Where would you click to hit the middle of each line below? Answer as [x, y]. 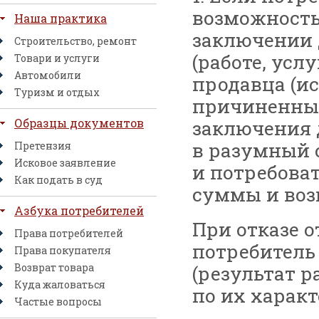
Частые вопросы [58, 302]
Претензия [43, 146]
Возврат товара [54, 267]
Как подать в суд [58, 180]
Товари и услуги [57, 58]
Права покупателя [63, 250]
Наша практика [61, 18]
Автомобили [48, 75]
